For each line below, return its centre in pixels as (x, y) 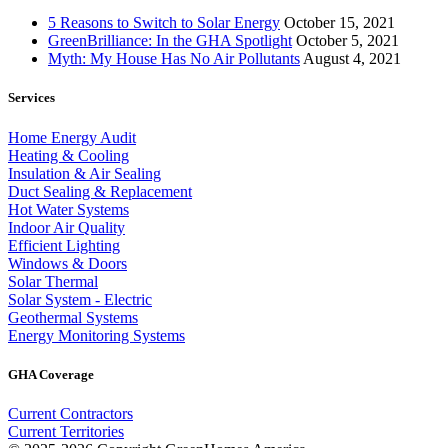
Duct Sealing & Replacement (100, 191)
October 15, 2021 (339, 23)
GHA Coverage (51, 374)
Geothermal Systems (73, 317)
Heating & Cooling (68, 155)
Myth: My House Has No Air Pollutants (174, 59)
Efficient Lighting (64, 245)
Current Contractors (70, 413)
